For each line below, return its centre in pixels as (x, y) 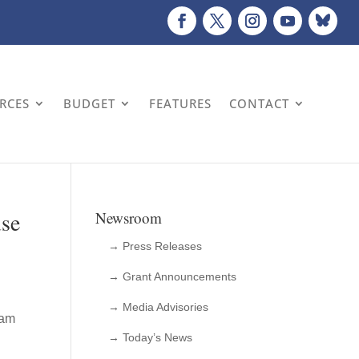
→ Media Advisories (159, 307)
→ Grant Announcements (173, 276)
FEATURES (181, 103)
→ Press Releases (155, 246)
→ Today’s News (151, 337)
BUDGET (90, 103)
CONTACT (260, 103)
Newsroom (129, 218)
